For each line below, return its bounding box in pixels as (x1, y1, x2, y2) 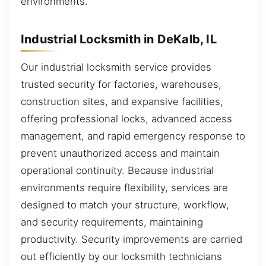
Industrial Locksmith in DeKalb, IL (21, 31, 217, 46)
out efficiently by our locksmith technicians (21, 251, 222, 263)
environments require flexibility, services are (21, 182, 228, 194)
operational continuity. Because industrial (21, 164, 214, 177)
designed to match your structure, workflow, (21, 199, 229, 211)
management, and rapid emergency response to (21, 130, 245, 142)
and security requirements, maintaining (21, 216, 203, 229)
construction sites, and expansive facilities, (21, 96, 223, 108)
